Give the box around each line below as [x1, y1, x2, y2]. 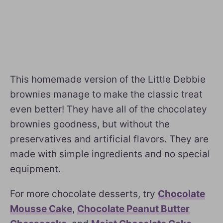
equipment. [10, 163, 61, 175]
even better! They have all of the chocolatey [10, 104, 207, 115]
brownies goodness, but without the [10, 118, 170, 130]
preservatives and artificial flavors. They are [10, 133, 209, 145]
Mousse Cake [10, 203, 72, 215]
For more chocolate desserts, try [10, 188, 158, 200]
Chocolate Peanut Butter [77, 203, 190, 215]
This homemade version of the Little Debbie [10, 74, 206, 85]
